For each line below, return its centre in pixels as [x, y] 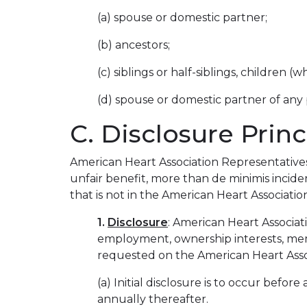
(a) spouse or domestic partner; [182, 17]
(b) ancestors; [134, 45]
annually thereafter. [153, 299]
